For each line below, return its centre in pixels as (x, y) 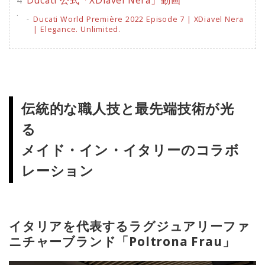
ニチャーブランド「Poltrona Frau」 (122, 242)
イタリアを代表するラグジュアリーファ (130, 226)
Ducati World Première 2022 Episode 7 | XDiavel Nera (139, 19)
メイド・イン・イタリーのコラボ (130, 150)
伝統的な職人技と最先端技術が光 (128, 109)
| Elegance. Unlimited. (77, 29)
